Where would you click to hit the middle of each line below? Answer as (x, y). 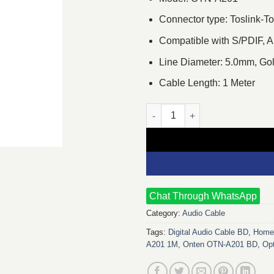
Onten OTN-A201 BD (220, 244)
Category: (164, 213)
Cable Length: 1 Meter (207, 83)
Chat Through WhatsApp (203, 196)
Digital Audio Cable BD (208, 232)
